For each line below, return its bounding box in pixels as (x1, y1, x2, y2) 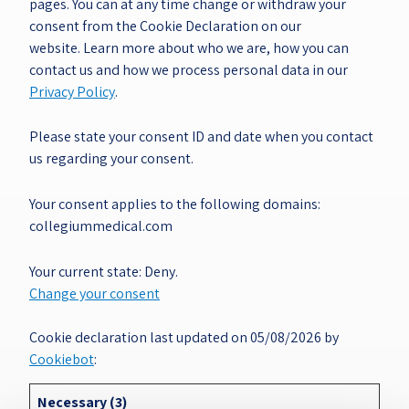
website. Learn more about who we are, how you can (29, 37, 349, 58)
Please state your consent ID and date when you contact (29, 127, 373, 147)
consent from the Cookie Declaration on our (29, 16, 301, 36)
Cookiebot (29, 349, 94, 369)
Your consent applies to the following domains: (29, 194, 320, 215)
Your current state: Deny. (29, 261, 181, 281)
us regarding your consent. (29, 149, 194, 169)
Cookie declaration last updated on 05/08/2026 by (29, 327, 339, 347)
